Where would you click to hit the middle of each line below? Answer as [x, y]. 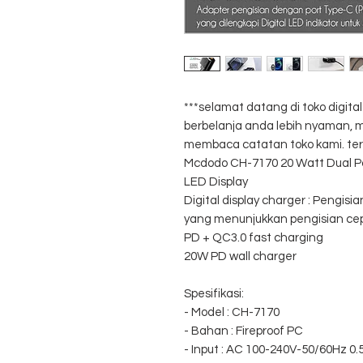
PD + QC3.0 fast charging [254, 238]
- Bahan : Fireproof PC [243, 331]
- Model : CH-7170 [232, 313]
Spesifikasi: [214, 294]
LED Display [217, 182]
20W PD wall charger [240, 257]
